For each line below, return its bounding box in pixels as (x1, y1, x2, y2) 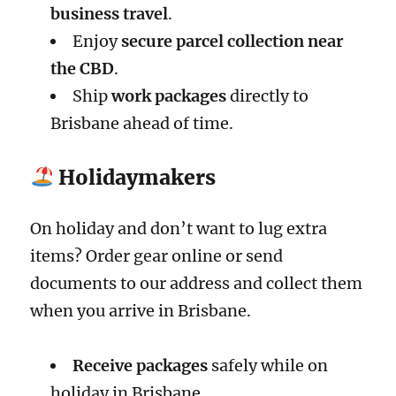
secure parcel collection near (120, 31, 343, 52)
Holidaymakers (53, 164, 216, 190)
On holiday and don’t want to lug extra (30, 217, 328, 239)
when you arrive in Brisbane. (30, 300, 252, 321)
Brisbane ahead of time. (49, 113, 233, 134)
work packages (110, 86, 226, 107)
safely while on (207, 355, 328, 377)
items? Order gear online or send (30, 245, 284, 266)
